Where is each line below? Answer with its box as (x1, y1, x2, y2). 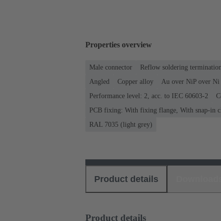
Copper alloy (117, 77, 153, 85)
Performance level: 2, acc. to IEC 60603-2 (89, 92, 208, 100)
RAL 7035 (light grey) (89, 120, 152, 128)
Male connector (89, 63, 132, 71)
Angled (89, 77, 110, 85)
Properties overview (85, 40, 152, 49)
